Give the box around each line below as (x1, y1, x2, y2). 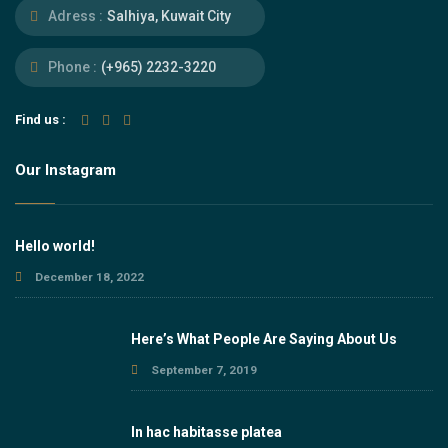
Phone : (45, 59, 97, 75)
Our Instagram (15, 161, 116, 179)
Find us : (15, 112, 66, 127)
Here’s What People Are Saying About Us (130, 331, 397, 347)
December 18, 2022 (32, 270, 144, 284)
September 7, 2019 (147, 363, 257, 377)
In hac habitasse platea (130, 424, 282, 440)
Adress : (45, 8, 103, 24)
